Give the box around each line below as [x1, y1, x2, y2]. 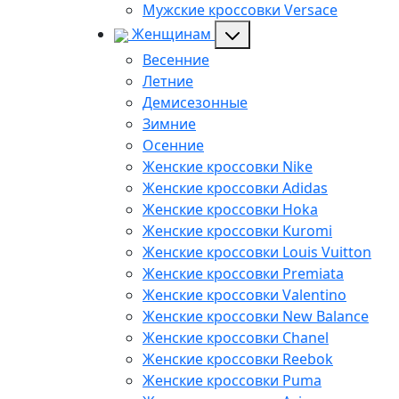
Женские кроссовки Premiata [142, 263, 344, 283]
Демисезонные [142, 92, 248, 112]
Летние [142, 70, 193, 91]
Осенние [142, 134, 204, 155]
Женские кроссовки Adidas [142, 177, 328, 198]
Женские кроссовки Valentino [142, 284, 346, 305]
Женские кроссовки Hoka [142, 199, 318, 219]
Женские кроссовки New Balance [142, 305, 369, 326]
